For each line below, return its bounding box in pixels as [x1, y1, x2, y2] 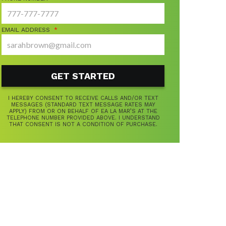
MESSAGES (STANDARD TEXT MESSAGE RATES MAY [11, 101, 155, 108]
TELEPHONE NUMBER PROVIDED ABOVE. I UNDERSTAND [6, 115, 160, 122]
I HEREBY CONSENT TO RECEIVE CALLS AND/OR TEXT [8, 95, 158, 102]
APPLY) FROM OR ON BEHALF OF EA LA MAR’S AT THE [9, 108, 157, 115]
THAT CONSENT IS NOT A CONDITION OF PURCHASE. [9, 121, 157, 128]
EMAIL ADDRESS [2, 26, 50, 34]
